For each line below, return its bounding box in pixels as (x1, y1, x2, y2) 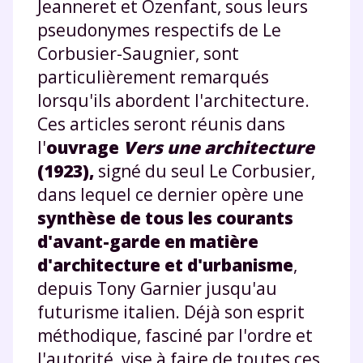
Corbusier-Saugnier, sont (37, 41, 239, 65)
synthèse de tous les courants (37, 206, 293, 229)
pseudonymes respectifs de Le (37, 18, 281, 41)
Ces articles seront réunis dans (37, 112, 285, 135)
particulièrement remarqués (37, 65, 269, 88)
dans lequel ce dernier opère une (37, 182, 304, 206)
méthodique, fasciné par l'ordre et (37, 323, 313, 347)
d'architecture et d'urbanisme (37, 253, 293, 276)
